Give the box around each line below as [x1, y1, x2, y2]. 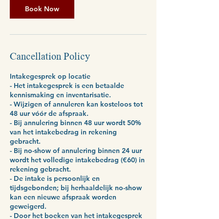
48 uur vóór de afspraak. [10, 109, 88, 118]
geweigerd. [10, 201, 46, 211]
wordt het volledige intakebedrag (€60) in [10, 155, 145, 164]
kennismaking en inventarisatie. [10, 90, 111, 99]
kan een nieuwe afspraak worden [10, 192, 116, 201]
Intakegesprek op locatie [10, 71, 90, 81]
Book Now [25, 4, 59, 13]
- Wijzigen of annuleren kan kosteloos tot [10, 99, 143, 109]
